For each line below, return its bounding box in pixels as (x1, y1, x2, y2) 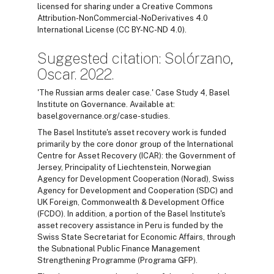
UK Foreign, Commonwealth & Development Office (37, 198, 224, 207)
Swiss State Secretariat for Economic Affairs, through (37, 232, 235, 242)
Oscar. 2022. (37, 65, 114, 83)
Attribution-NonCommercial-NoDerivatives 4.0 (37, 13, 208, 23)
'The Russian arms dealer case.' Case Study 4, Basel (37, 88, 230, 98)
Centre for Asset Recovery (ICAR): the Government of (37, 151, 235, 161)
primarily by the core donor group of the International (37, 139, 234, 149)
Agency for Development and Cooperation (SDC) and (37, 186, 233, 196)
